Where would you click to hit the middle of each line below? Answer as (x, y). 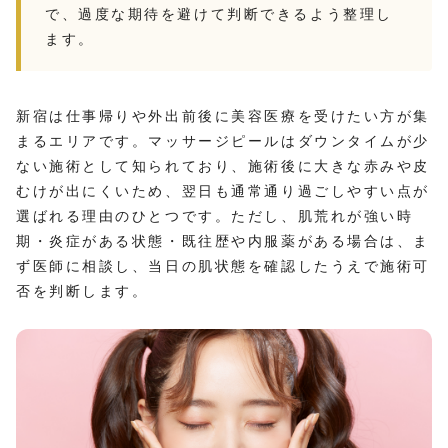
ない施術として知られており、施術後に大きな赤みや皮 (223, 165)
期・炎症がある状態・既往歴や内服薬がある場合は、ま (223, 240)
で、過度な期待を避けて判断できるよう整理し (219, 13)
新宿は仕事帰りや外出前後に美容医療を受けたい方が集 (223, 115)
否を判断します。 (82, 290)
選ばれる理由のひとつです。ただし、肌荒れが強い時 (215, 215)
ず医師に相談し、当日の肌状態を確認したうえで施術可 (223, 265)
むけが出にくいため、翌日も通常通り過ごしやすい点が (223, 190)
